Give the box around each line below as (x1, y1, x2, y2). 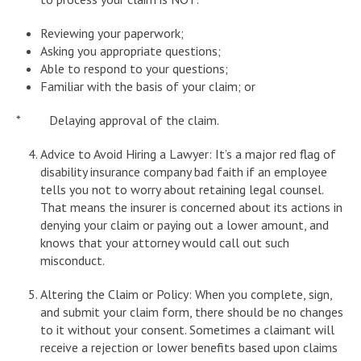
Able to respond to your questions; (40, 60, 228, 77)
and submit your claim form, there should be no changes (40, 303, 343, 320)
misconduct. (40, 251, 105, 268)
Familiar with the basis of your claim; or (40, 77, 255, 94)
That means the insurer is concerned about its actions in (40, 198, 342, 215)
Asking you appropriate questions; (40, 42, 221, 59)
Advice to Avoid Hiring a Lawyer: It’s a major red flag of (40, 145, 336, 162)
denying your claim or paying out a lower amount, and (40, 216, 329, 233)
